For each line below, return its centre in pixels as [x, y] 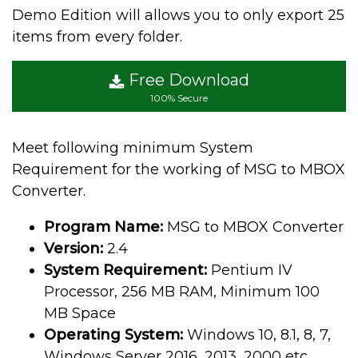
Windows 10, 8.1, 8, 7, [257, 335]
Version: [74, 249]
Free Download [187, 80]
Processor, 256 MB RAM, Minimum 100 [182, 292]
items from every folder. [97, 37]
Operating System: [113, 335]
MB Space [80, 314]
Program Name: [103, 227]
